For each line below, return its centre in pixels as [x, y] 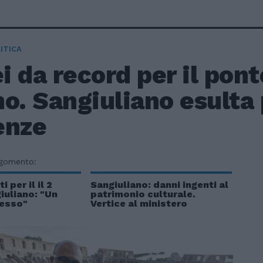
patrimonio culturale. [143, 194]
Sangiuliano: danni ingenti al [159, 185]
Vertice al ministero [139, 203]
